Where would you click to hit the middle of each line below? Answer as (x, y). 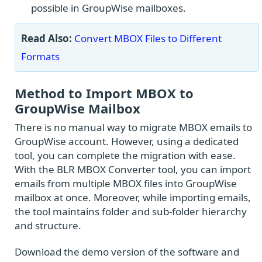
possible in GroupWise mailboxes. (108, 8)
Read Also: (46, 39)
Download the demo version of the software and (127, 252)
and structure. (48, 226)
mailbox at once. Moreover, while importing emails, (133, 198)
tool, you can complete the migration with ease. (125, 156)
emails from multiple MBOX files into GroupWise (126, 184)
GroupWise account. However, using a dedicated (127, 142)
